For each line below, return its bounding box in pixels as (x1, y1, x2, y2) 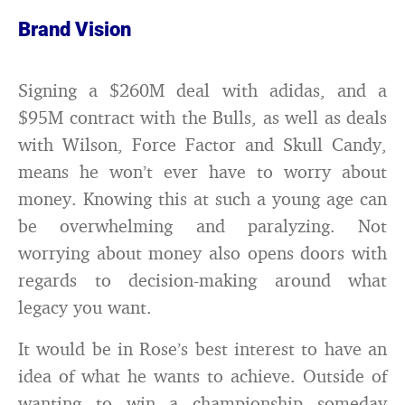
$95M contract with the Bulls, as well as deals (18, 106, 387, 128)
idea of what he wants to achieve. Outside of (18, 364, 387, 387)
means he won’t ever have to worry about (18, 160, 387, 183)
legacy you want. (18, 296, 152, 318)
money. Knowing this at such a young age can (18, 187, 387, 210)
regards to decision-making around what (18, 268, 387, 291)
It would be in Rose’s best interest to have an (18, 337, 387, 360)
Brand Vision (18, 18, 131, 41)
